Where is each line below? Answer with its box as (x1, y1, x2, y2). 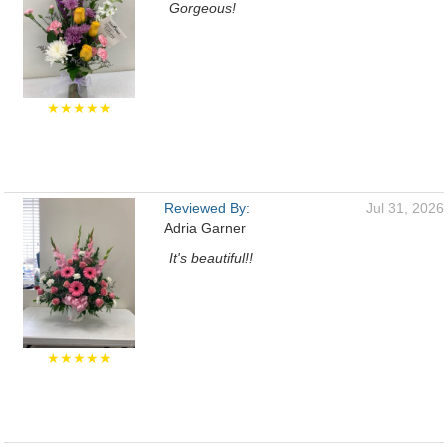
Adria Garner (164, 220, 246, 236)
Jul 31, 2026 (366, 200, 444, 216)
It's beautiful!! (169, 250, 253, 266)
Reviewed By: (164, 200, 250, 216)
